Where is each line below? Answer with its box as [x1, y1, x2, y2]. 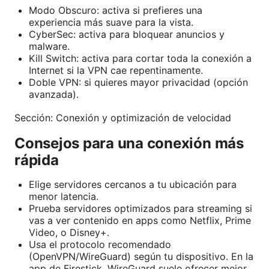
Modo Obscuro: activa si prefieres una [29, 4, 202, 17]
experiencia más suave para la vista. [29, 16, 193, 29]
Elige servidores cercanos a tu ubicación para [29, 178, 237, 191]
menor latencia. [29, 190, 98, 203]
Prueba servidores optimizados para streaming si [29, 202, 252, 215]
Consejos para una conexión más [14, 134, 244, 153]
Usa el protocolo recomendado [29, 238, 171, 251]
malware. [29, 40, 70, 53]
